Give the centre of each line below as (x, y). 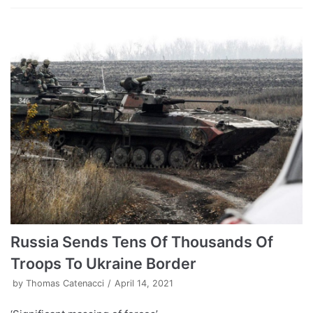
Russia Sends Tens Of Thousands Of (142, 241)
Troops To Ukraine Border (103, 263)
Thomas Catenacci (65, 283)
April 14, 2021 (144, 283)
